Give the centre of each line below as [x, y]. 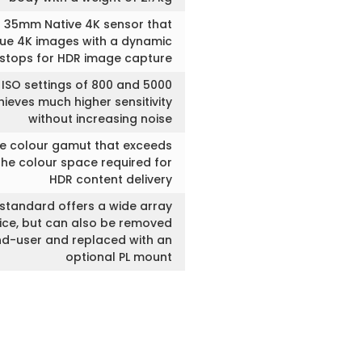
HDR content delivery [110, 179]
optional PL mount [118, 257]
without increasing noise [100, 119]
